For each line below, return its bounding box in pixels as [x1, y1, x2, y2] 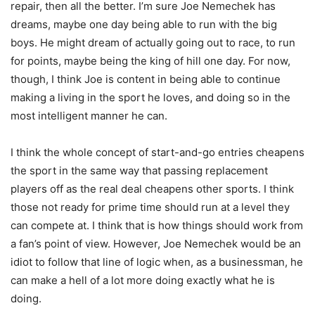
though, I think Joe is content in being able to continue [11, 72, 281, 86]
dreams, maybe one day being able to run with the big [11, 18, 277, 32]
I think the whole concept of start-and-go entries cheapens [11, 146, 304, 160]
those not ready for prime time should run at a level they [11, 200, 290, 214]
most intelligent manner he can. [11, 109, 167, 123]
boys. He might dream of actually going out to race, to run [11, 36, 295, 50]
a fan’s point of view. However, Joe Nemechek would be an [11, 237, 301, 251]
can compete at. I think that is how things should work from [11, 219, 303, 233]
